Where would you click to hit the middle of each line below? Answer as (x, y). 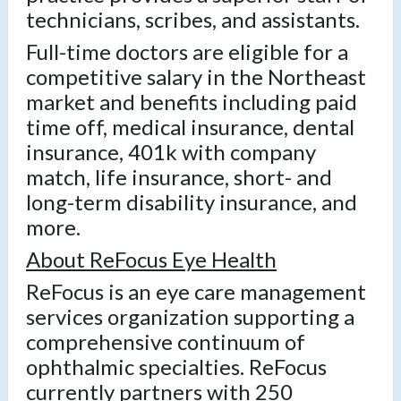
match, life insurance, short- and (179, 177)
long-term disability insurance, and (192, 202)
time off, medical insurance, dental (190, 127)
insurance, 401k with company (171, 152)
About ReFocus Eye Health (151, 260)
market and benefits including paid (192, 102)
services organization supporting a (190, 317)
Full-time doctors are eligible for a (187, 52)
